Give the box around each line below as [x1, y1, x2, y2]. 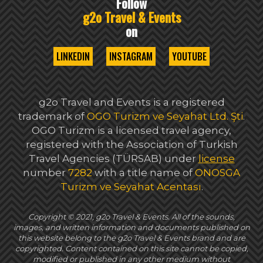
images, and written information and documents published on [13, 222, 250, 232]
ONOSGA [195, 167, 240, 179]
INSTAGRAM [109, 49, 153, 64]
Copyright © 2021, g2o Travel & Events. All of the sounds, [28, 212, 235, 222]
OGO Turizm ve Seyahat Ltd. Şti [87, 110, 243, 123]
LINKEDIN [56, 49, 90, 64]
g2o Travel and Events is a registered [38, 96, 225, 109]
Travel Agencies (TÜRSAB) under [28, 153, 198, 165]
